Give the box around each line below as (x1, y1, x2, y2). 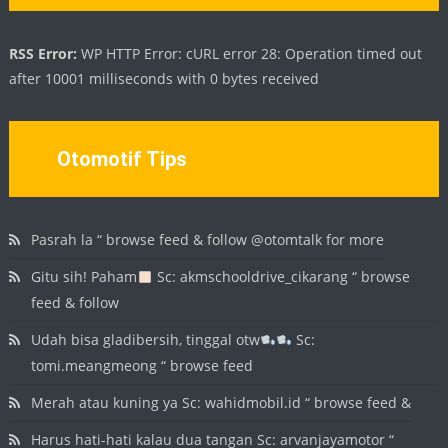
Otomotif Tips (56, 147, 187, 172)
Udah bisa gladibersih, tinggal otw (31, 330, 261, 350)
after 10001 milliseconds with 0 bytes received (9, 69, 320, 89)
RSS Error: (9, 44, 78, 64)
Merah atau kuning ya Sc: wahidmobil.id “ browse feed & (31, 393, 412, 413)
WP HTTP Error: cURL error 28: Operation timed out (77, 44, 423, 64)
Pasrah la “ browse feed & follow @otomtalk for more (31, 230, 385, 250)
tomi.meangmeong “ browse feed (31, 356, 254, 376)
